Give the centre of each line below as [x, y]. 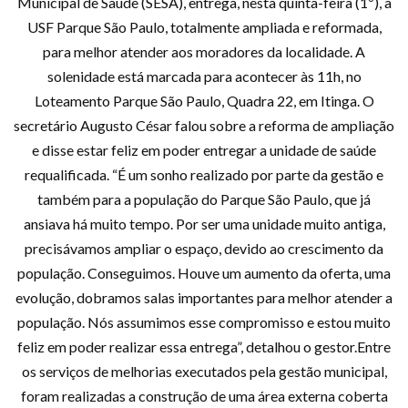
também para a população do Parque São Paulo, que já [204, 199]
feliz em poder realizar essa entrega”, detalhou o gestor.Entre [204, 347]
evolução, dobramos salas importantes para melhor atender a [204, 298]
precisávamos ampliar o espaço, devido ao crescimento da [204, 249]
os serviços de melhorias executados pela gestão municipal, [204, 372]
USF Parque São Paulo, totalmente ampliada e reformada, [204, 27]
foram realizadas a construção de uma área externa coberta [204, 396]
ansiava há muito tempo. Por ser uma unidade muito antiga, [204, 224]
